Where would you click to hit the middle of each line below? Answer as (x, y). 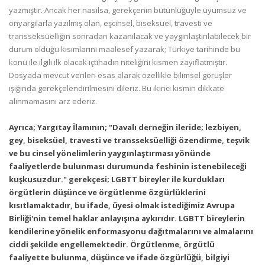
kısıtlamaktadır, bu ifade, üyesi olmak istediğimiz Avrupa (122, 205)
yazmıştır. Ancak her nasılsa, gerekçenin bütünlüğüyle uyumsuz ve (128, 10)
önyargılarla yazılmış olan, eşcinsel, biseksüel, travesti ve (111, 23)
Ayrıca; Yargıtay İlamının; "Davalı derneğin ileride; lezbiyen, (125, 127)
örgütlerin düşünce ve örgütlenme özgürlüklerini (107, 192)
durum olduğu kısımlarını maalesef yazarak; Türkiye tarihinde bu (125, 49)
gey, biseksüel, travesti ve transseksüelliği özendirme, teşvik (129, 140)
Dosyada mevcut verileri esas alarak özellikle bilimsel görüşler (120, 75)
